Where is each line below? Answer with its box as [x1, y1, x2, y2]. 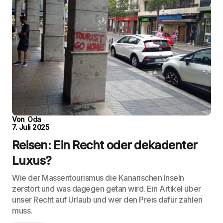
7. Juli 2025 [12, 123, 49, 131]
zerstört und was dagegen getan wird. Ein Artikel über [12, 184, 201, 194]
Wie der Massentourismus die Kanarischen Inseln [12, 173, 184, 183]
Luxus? [12, 153, 52, 168]
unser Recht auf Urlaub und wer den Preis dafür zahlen [12, 195, 203, 205]
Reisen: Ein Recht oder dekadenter [12, 138, 198, 152]
